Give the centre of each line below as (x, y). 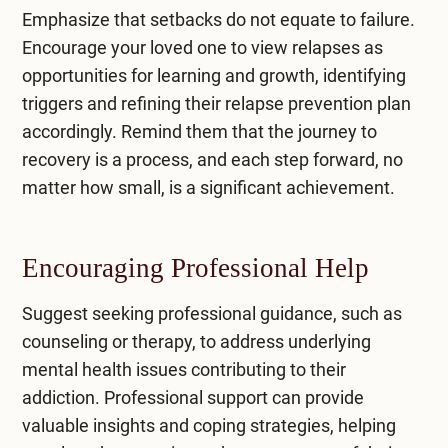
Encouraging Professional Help (195, 267)
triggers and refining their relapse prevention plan (216, 103)
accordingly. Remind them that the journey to (199, 131)
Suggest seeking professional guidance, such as (211, 313)
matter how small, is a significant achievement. (208, 187)
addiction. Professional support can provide (192, 397)
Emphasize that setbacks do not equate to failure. (218, 19)
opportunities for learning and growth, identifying (213, 75)
